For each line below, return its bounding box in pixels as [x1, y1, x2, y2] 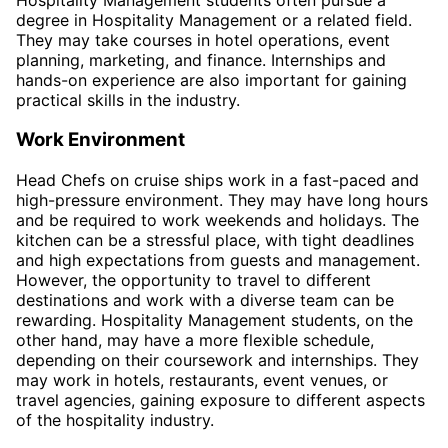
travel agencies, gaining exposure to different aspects [16, 390, 425, 411]
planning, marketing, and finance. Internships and [16, 49, 386, 70]
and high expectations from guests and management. [16, 250, 420, 271]
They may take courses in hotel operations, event [16, 29, 390, 50]
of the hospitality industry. [16, 410, 214, 431]
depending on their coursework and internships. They [16, 350, 419, 371]
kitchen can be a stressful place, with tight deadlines [16, 230, 414, 251]
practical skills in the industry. [16, 89, 240, 110]
